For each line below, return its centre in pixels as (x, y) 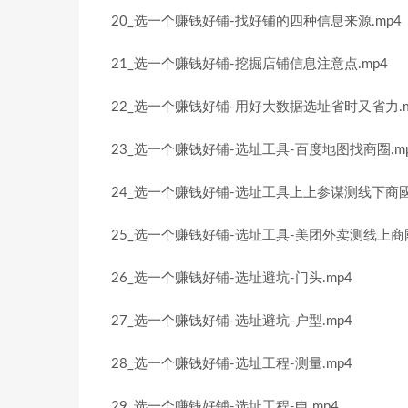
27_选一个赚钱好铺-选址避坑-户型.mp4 (232, 321)
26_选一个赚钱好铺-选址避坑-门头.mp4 (232, 278)
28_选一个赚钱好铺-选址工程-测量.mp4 (232, 364)
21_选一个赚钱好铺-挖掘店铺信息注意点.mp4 (250, 64)
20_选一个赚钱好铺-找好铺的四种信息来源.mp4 (256, 21)
